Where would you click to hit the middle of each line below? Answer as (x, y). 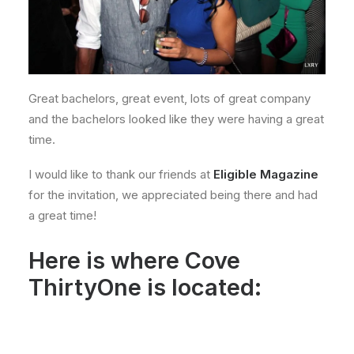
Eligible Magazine (266, 175)
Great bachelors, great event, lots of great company (169, 99)
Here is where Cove (134, 261)
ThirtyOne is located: (145, 288)
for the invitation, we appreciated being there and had (173, 195)
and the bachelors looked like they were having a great (176, 119)
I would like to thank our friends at (121, 175)
